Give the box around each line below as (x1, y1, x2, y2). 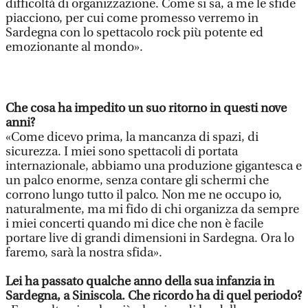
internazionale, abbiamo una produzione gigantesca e (5, 159, 302, 173)
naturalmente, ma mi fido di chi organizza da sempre (5, 202, 299, 217)
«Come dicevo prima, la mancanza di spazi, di (5, 130, 258, 144)
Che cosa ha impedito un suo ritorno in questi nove (5, 101, 287, 115)
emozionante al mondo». (5, 40, 143, 54)
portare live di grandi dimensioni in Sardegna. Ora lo (5, 231, 294, 245)
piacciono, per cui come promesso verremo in (5, 11, 258, 25)
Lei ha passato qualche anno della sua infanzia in (5, 274, 274, 289)
